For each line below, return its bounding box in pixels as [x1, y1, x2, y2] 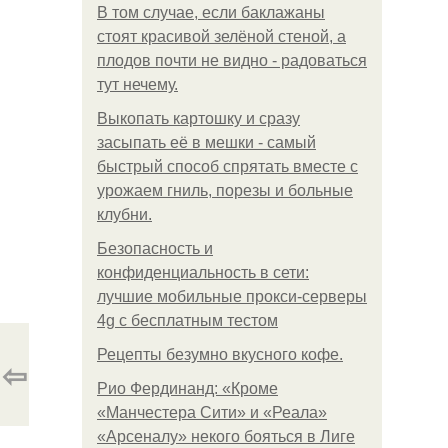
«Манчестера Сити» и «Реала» [97, 404, 327, 421]
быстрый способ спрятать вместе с [97, 158, 358, 175]
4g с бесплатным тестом [97, 312, 278, 329]
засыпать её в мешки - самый [97, 134, 316, 151]
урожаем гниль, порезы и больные [97, 182, 353, 199]
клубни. [97, 206, 152, 223]
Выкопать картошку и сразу [97, 110, 300, 127]
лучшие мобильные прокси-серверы [97, 288, 367, 305]
